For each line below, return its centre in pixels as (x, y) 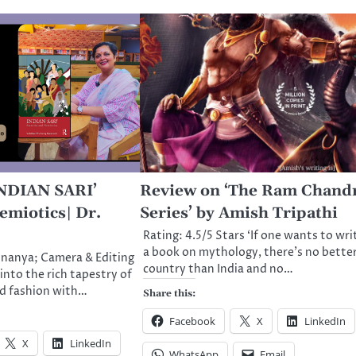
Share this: (169, 293)
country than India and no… (218, 269)
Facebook (192, 321)
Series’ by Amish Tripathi (238, 213)
